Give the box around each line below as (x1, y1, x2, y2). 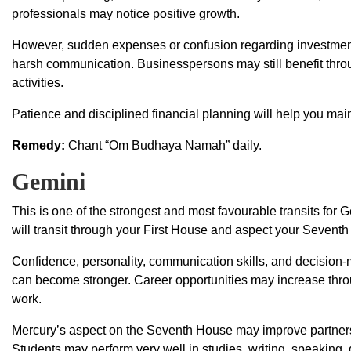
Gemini (12, 168, 85, 195)
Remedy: (12, 139, 68, 153)
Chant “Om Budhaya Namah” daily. (68, 139, 262, 153)
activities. (12, 76, 63, 90)
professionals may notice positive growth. (12, 7, 240, 21)
